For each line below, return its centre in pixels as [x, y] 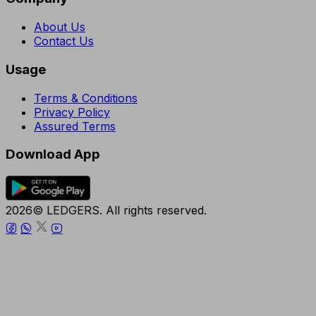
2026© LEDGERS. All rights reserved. [106, 210]
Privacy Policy [72, 112]
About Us [60, 27]
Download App [53, 154]
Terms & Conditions [86, 98]
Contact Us [64, 41]
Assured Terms [75, 126]
